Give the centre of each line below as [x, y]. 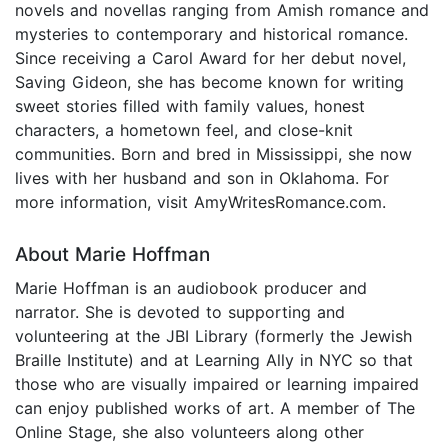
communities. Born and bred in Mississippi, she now [213, 154]
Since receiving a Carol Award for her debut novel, [210, 58]
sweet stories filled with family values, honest [190, 106]
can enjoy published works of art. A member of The [215, 408]
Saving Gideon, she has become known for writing [209, 82]
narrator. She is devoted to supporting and [180, 312]
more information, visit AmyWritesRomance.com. [200, 202]
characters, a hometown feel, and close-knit [184, 130]
